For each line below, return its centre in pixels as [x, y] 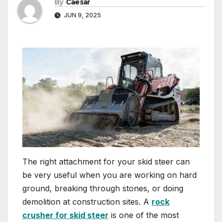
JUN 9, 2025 [82, 15]
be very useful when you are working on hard [110, 175]
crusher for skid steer [65, 215]
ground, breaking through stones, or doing [103, 188]
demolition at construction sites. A [87, 201]
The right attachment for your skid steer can [106, 161]
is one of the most [144, 215]
